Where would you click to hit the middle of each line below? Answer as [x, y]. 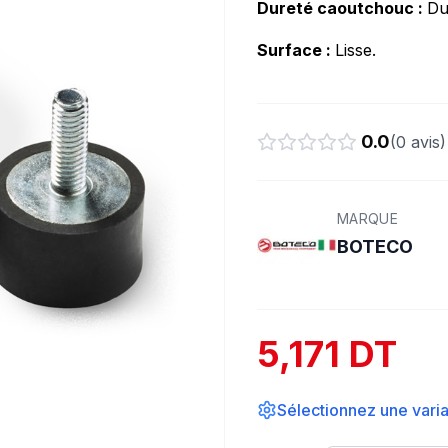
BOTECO [375, 246]
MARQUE [368, 218]
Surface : [296, 50]
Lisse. [355, 50]
